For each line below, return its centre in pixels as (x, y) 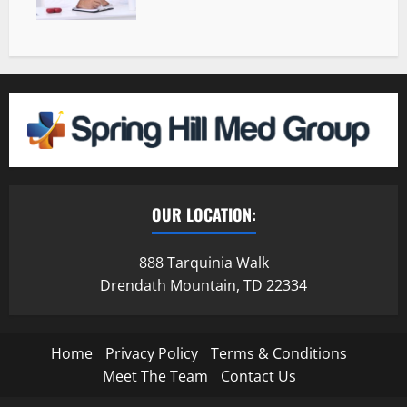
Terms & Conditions (279, 353)
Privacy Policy (152, 353)
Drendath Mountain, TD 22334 (203, 285)
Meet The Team (155, 376)
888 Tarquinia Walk (203, 262)
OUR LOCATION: (203, 214)
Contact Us (258, 376)
